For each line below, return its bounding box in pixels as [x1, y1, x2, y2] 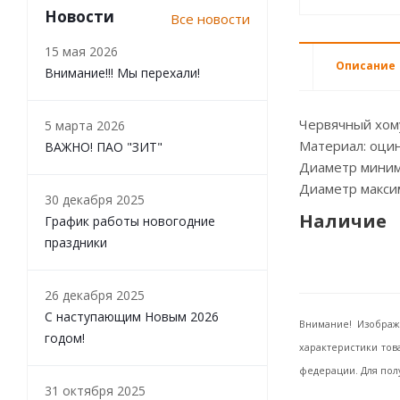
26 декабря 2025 [45, 287, 145, 304]
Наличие [299, 209, 387, 233]
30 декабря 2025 [45, 191, 145, 208]
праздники [45, 234, 107, 251]
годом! [45, 329, 85, 346]
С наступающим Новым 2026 [45, 308, 219, 325]
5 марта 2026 [45, 117, 125, 134]
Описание [336, 58, 396, 73]
